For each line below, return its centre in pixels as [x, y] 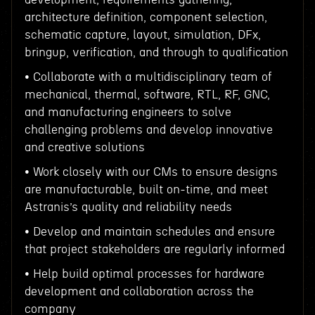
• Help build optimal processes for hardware [144, 274]
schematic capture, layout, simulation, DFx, [142, 35]
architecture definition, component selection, [146, 17]
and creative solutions [84, 147]
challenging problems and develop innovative [148, 130]
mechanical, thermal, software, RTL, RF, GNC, [147, 95]
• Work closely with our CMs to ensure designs [151, 172]
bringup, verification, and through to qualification [156, 52]
